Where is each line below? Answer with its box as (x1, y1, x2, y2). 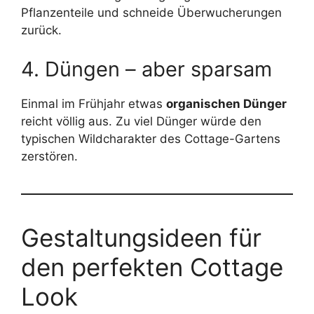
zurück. (21, 23, 62, 38)
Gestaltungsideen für (21, 222, 261, 252)
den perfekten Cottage (21, 252, 283, 282)
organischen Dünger (166, 96, 287, 111)
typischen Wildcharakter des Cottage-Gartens (21, 131, 280, 146)
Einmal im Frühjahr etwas (21, 96, 166, 111)
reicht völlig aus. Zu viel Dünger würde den (21, 114, 261, 128)
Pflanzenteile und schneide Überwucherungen (21, 6, 282, 20)
